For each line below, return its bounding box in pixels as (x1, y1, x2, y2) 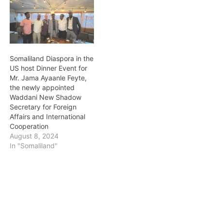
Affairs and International (10, 112, 85, 121)
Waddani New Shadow (10, 93, 81, 101)
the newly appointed (10, 83, 75, 92)
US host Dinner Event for (10, 63, 87, 72)
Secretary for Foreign (10, 102, 77, 111)
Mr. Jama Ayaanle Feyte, (10, 73, 87, 82)
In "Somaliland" (10, 141, 58, 150)
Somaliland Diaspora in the (10, 54, 93, 62)
